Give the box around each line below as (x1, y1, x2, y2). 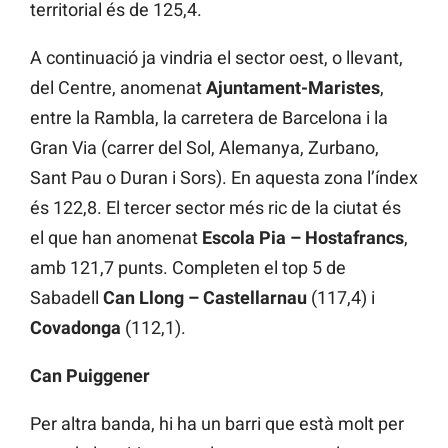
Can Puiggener (30, 365, 150, 387)
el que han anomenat (30, 227, 202, 249)
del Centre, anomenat (30, 77, 206, 99)
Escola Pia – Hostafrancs (202, 227, 404, 249)
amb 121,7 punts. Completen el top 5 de (30, 257, 346, 279)
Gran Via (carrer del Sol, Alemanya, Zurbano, (30, 137, 379, 159)
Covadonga (30, 317, 121, 339)
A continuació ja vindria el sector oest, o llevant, (30, 47, 403, 69)
